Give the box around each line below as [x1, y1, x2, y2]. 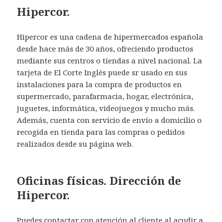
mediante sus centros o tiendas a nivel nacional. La [17, 55, 203, 65]
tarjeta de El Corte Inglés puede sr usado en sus [17, 67, 188, 77]
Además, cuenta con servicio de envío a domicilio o [17, 114, 202, 125]
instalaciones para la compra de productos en [17, 79, 182, 89]
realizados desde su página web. [17, 138, 133, 149]
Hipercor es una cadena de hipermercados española [17, 31, 204, 42]
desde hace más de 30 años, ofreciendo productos [17, 43, 194, 54]
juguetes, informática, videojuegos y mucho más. [17, 103, 195, 113]
